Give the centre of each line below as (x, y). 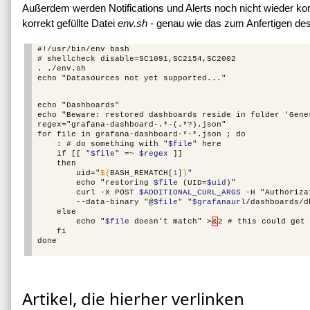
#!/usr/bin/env (71, 49)
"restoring (124, 183)
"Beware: (81, 115)
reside (216, 115)
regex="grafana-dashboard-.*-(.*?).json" (131, 125)
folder (265, 115)
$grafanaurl (219, 202)
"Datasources (90, 79)
